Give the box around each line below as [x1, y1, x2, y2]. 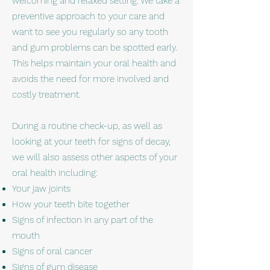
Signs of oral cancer [12, 246, 92, 257]
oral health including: [12, 168, 98, 178]
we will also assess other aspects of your [12, 152, 177, 163]
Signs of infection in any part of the [12, 215, 153, 225]
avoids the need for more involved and [12, 74, 169, 84]
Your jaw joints [12, 183, 71, 194]
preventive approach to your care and [12, 11, 165, 22]
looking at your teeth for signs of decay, [12, 136, 171, 147]
